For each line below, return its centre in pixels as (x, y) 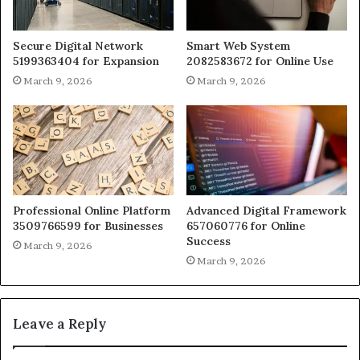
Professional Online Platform (92, 211)
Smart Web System (238, 45)
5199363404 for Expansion (86, 61)
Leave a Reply (59, 324)
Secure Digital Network (78, 45)
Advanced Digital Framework (266, 211)
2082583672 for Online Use (260, 61)
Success (209, 241)
